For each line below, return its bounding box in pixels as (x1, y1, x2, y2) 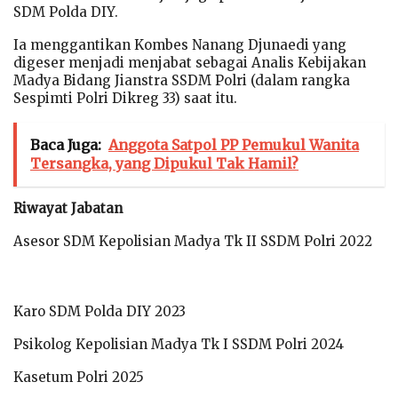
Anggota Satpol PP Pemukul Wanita (108, 135, 359, 154)
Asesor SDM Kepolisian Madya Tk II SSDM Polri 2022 (13, 232, 372, 250)
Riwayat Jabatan (13, 199, 123, 217)
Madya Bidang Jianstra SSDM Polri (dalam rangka (13, 71, 350, 89)
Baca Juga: (30, 135, 101, 154)
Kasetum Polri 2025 (13, 368, 144, 386)
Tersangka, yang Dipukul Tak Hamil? (30, 154, 298, 172)
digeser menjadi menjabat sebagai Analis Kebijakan (13, 53, 366, 71)
